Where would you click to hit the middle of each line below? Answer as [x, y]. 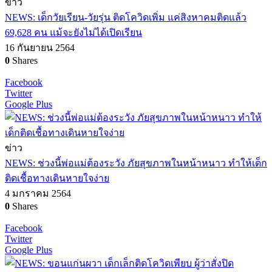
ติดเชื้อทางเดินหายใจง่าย [57, 178]
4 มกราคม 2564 [38, 193]
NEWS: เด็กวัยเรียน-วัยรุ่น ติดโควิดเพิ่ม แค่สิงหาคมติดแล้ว [126, 17]
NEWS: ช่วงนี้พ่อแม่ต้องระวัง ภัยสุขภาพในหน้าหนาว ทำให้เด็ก [136, 163]
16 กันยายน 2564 [40, 47]
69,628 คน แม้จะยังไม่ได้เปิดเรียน [73, 32]
